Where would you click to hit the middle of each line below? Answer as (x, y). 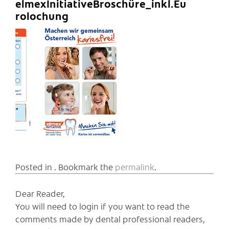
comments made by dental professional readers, (110, 219)
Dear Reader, (40, 193)
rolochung (42, 16)
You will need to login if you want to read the (102, 206)
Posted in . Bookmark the (65, 166)
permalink (135, 166)
